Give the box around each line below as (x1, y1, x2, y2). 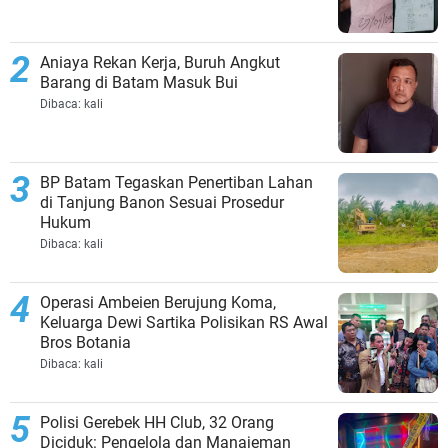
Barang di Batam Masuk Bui (40, 73, 238, 93)
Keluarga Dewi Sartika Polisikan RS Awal (40, 313, 328, 333)
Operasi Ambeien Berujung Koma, (40, 293, 276, 313)
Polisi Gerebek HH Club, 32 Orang (40, 413, 274, 433)
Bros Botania (40, 333, 131, 353)
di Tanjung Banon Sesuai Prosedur (40, 193, 284, 213)
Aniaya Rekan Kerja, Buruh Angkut (40, 53, 280, 73)
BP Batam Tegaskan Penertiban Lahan (40, 173, 313, 193)
